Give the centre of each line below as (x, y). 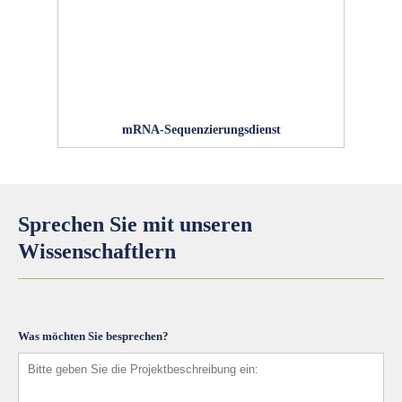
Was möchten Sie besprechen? (93, 336)
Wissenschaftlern (97, 251)
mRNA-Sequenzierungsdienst (201, 129)
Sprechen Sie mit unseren (135, 224)
